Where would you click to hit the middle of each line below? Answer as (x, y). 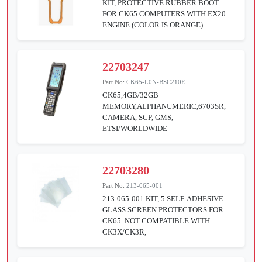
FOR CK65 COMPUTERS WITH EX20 (164, 13)
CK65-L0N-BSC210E (156, 82)
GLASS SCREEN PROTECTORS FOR (163, 209)
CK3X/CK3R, (125, 232)
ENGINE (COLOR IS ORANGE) (153, 25)
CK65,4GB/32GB (131, 95)
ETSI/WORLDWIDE (135, 128)
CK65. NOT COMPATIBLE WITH (156, 220)
